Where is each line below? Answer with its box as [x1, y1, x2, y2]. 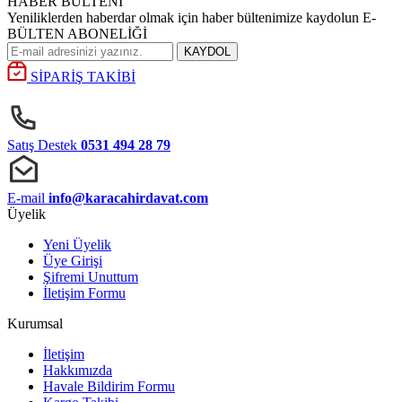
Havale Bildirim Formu [43, 379, 175, 394]
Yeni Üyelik [43, 237, 111, 252]
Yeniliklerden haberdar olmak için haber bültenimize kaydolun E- [7, 10, 376, 25]
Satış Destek [7, 137, 77, 153]
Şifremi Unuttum [43, 269, 138, 284]
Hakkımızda [43, 363, 112, 378]
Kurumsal [7, 316, 63, 331]
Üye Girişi [43, 253, 102, 268]
